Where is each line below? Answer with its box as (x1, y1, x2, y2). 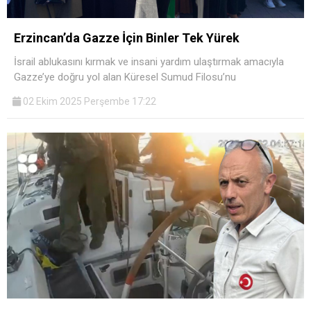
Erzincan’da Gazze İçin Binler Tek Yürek (14, 30, 239, 45)
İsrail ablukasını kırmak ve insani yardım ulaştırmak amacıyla (14, 55, 284, 68)
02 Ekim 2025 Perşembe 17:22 (21, 95, 156, 107)
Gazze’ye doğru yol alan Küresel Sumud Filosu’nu (14, 70, 236, 83)
